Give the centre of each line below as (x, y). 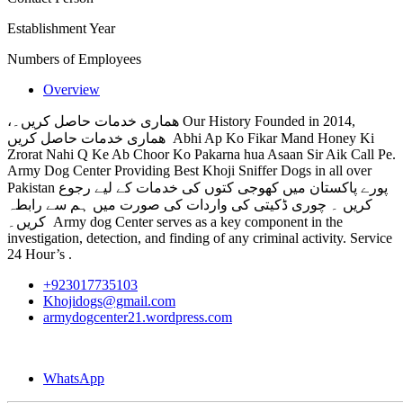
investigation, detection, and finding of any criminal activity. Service (200, 237)
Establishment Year (61, 28)
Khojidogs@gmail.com (109, 300)
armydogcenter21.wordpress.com (138, 317)
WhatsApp (74, 378)
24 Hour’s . (43, 254)
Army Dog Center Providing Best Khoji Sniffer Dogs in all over (189, 170)
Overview (72, 89)
